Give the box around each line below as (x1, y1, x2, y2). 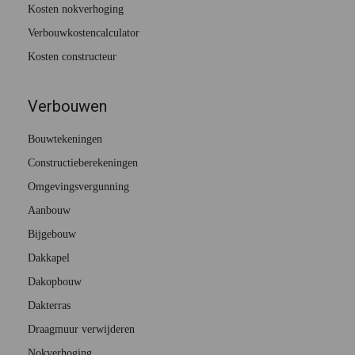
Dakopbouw (28, 276, 82, 288)
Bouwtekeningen (28, 133, 102, 146)
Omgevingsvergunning (28, 181, 129, 193)
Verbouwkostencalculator (28, 27, 139, 40)
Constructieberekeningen (28, 157, 138, 170)
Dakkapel (28, 252, 70, 265)
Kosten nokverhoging (28, 3, 124, 16)
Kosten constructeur (28, 51, 116, 63)
